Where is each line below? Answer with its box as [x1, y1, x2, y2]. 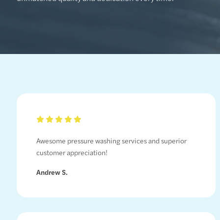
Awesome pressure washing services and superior [36, 136, 187, 146]
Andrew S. [36, 167, 68, 177]
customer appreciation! [36, 147, 108, 158]
